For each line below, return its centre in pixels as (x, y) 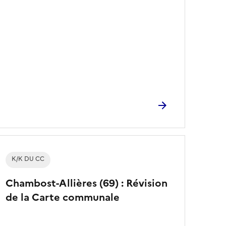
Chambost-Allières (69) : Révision (87, 183)
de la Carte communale (63, 197)
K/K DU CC (28, 159)
